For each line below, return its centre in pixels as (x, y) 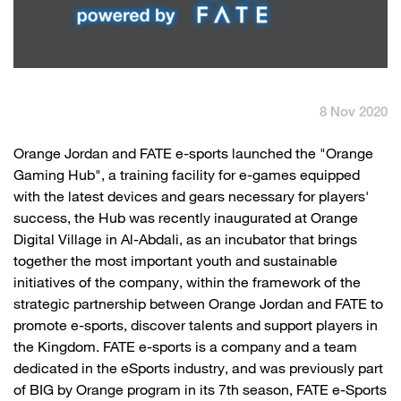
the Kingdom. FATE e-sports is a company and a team (185, 349)
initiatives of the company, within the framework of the (187, 285)
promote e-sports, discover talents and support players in (196, 328)
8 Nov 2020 (354, 113)
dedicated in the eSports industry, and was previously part (198, 371)
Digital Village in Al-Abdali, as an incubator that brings (185, 242)
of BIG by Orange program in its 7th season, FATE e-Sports (200, 392)
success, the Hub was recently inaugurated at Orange (186, 220)
